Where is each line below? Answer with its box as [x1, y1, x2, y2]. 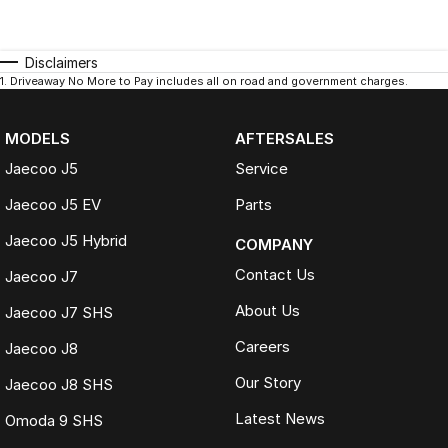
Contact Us [234, 264, 315, 284]
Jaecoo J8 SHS [5, 374, 113, 394]
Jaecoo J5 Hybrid [5, 230, 127, 250]
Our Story [234, 372, 301, 392]
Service [234, 158, 288, 178]
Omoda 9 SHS [5, 410, 103, 430]
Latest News [234, 408, 325, 428]
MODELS [5, 128, 70, 148]
